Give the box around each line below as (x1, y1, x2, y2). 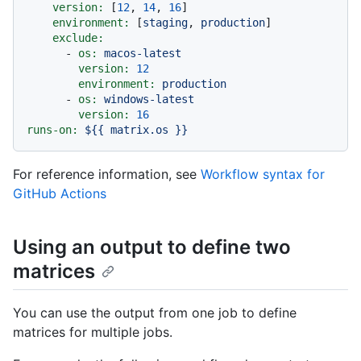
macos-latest (104, 46, 181, 60)
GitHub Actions (13, 185, 106, 201)
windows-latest (104, 92, 194, 106)
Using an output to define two (13, 234, 291, 259)
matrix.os (110, 122, 168, 136)
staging (143, 15, 188, 29)
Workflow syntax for (201, 165, 325, 182)
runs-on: (27, 122, 78, 136)
